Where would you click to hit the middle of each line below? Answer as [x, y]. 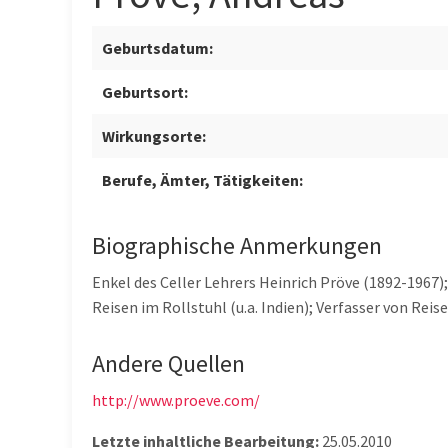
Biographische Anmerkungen [237, 246]
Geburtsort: [145, 92]
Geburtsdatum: [157, 48]
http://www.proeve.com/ [176, 400]
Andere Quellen [168, 364]
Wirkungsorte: [154, 136]
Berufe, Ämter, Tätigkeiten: [202, 180]
